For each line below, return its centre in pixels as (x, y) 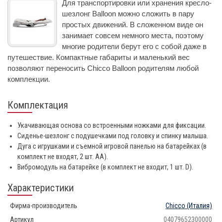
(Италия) (199, 206)
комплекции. (29, 79)
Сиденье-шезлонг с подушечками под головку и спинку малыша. (113, 136)
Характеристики (41, 188)
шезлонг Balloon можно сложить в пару (128, 13)
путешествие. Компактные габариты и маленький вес (99, 57)
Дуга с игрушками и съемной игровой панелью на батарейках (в (112, 146)
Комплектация (38, 105)
